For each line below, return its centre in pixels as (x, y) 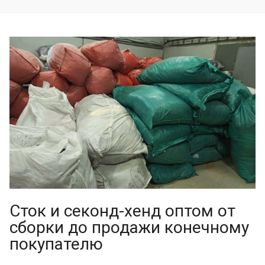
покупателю (56, 244)
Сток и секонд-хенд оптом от (122, 211)
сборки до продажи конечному (129, 228)
